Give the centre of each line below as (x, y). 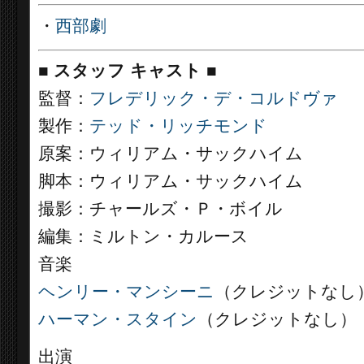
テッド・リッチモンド (178, 126)
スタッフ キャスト (128, 71)
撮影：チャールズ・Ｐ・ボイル (160, 209)
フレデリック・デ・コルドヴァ (214, 98)
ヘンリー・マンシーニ (126, 292)
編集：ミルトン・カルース (143, 236)
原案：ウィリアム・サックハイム (171, 154)
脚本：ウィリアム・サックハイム (171, 181)
